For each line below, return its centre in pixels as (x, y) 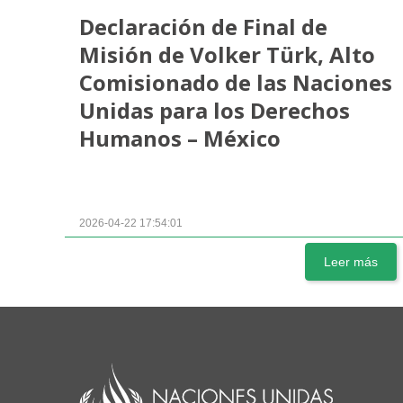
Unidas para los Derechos (215, 110)
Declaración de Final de (203, 27)
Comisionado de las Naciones (236, 82)
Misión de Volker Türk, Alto (227, 54)
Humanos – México (180, 138)
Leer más (351, 262)
